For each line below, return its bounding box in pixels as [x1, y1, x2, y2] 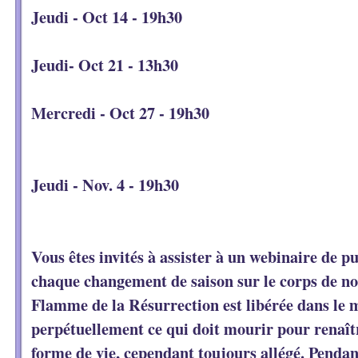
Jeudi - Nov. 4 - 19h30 [31, 173, 179, 197]
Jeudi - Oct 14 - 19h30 [31, 5, 182, 29]
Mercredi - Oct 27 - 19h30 [31, 101, 209, 125]
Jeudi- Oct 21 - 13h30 [31, 53, 178, 77]
